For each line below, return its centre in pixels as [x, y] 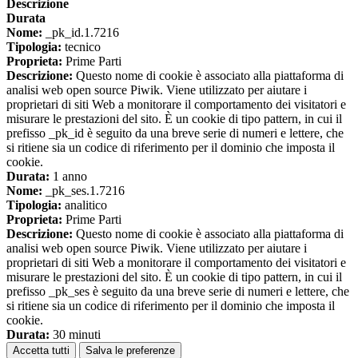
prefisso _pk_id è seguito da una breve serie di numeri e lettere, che [175, 133]
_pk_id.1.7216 [81, 33]
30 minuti [75, 335]
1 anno [68, 177]
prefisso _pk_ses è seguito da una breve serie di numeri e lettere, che [178, 292]
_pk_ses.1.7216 [84, 191]
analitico [84, 205]
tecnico [81, 47]
